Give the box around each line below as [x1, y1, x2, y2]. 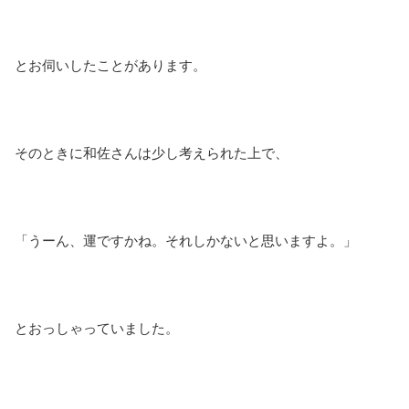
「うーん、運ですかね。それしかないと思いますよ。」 [15, 232, 357, 248]
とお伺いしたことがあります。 [15, 57, 206, 73]
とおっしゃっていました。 [15, 320, 179, 336]
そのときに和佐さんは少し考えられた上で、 [15, 144, 288, 161]
